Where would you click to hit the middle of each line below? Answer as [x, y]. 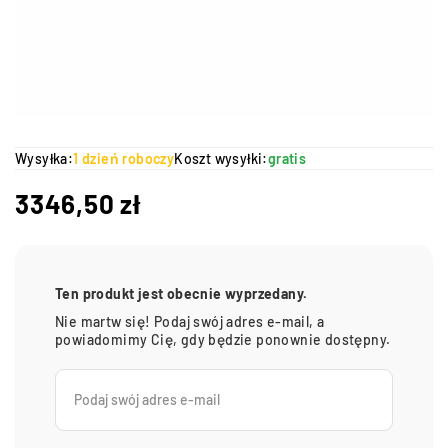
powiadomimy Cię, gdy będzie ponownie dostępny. [223, 339]
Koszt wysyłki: [221, 158]
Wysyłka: [44, 158]
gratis [287, 158]
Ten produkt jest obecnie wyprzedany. [181, 293]
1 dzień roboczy [124, 158]
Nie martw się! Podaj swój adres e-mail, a [190, 321]
